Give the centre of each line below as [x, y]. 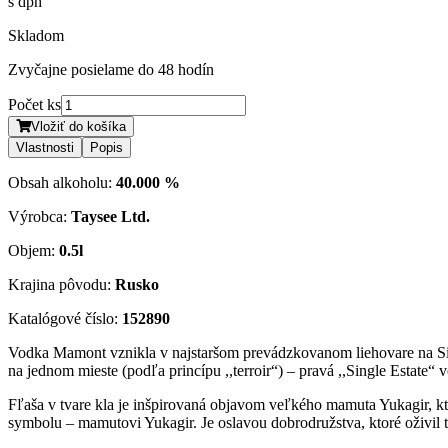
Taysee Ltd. [110, 216]
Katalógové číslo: [65, 318]
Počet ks [34, 104]
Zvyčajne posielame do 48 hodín [111, 69]
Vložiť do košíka [78, 126]
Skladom [36, 35]
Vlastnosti [45, 147]
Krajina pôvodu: [61, 284]
